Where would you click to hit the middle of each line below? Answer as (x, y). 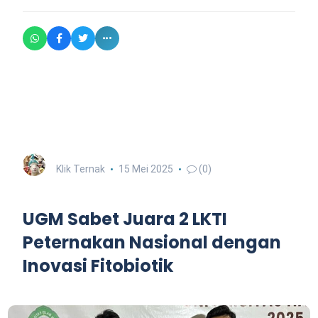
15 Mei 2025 (146, 169)
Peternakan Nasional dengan (152, 242)
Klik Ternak (81, 169)
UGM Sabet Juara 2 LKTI (125, 219)
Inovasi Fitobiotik (98, 265)
